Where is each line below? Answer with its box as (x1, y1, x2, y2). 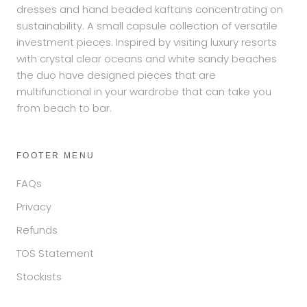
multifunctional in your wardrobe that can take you (16, 84, 271, 99)
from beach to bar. (16, 100, 112, 115)
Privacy (16, 199, 51, 214)
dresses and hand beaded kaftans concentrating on (16, 1, 283, 16)
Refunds (16, 222, 58, 237)
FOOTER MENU (16, 150, 95, 160)
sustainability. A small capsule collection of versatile (16, 18, 278, 33)
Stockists (16, 269, 62, 284)
